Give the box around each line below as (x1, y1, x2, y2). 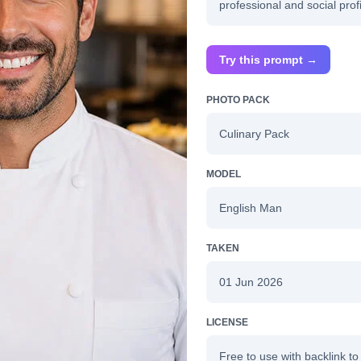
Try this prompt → (219, 52, 317, 66)
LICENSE (206, 316, 248, 328)
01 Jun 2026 (219, 275, 283, 288)
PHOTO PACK (206, 93, 270, 106)
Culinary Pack (219, 127, 289, 140)
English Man (219, 201, 282, 214)
